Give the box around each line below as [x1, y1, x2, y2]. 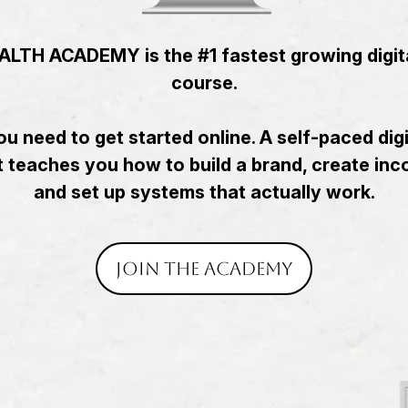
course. [170, 71, 238, 94]
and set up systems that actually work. [33, 180, 375, 203]
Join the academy [116, 257, 292, 280]
